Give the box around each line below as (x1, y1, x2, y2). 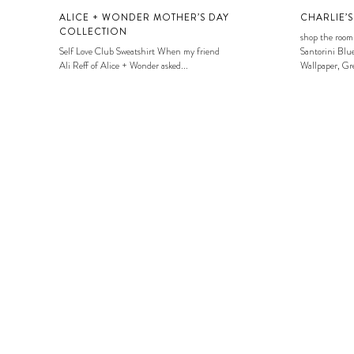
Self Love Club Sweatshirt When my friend (59, 43, 220, 58)
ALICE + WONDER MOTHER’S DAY (59, 9, 229, 24)
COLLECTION (59, 24, 127, 39)
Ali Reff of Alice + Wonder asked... (59, 58, 188, 73)
